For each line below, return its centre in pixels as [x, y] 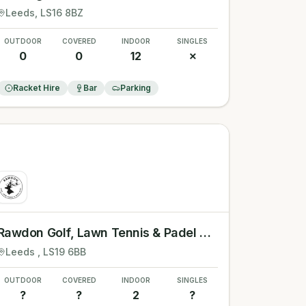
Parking [135, 88]
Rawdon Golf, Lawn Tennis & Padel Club [205, 233]
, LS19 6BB [61, 252]
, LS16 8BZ [59, 13]
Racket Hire [36, 88]
